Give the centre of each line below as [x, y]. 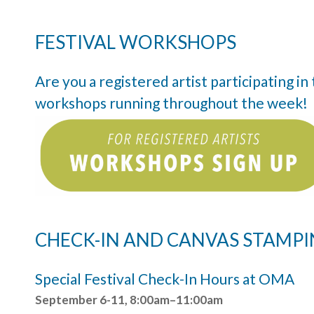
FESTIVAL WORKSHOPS [136, 42]
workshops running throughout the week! [171, 102]
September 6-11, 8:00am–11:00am [129, 299]
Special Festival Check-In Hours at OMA [165, 278]
